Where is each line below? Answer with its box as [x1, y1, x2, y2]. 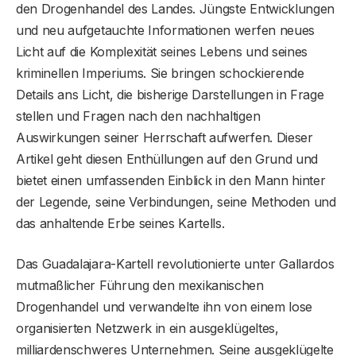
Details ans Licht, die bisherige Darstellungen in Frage [16, 86, 324, 103]
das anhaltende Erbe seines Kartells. [16, 215, 225, 231]
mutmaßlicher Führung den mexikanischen [16, 277, 264, 293]
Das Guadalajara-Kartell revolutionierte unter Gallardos [16, 255, 335, 272]
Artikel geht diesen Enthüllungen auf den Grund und [16, 150, 318, 167]
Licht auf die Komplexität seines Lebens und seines [16, 43, 308, 60]
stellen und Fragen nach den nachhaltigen [16, 107, 261, 124]
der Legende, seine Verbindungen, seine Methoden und [16, 193, 336, 210]
